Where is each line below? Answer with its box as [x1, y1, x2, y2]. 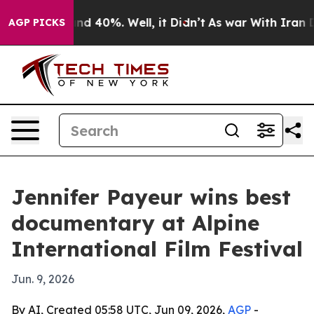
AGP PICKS [8, 16, 65, 29]
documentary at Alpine [11, 210, 259, 236]
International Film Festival [11, 235, 303, 262]
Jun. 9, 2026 [11, 272, 74, 286]
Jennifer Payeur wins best [11, 184, 291, 210]
